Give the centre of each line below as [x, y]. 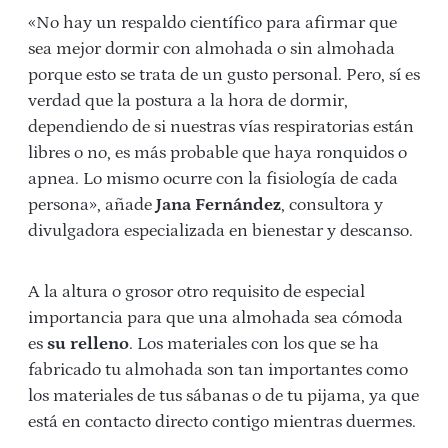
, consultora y [332, 204]
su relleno [88, 343]
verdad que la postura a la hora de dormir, [188, 100]
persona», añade [92, 204]
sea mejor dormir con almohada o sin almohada [211, 48]
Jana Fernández [218, 204]
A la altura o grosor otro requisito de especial [196, 291]
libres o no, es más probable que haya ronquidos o [217, 152]
